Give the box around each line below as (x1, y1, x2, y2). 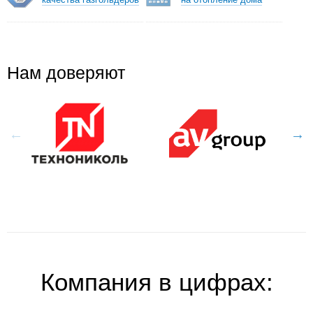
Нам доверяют (7, 62, 125, 82)
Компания (40, 268, 152, 296)
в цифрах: (151, 268, 273, 296)
